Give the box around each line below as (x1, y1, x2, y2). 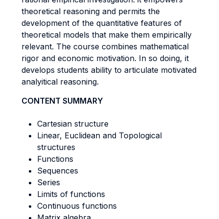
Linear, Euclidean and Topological (37, 131, 162, 140)
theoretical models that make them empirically (22, 30, 192, 40)
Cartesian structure (37, 119, 109, 129)
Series (37, 177, 60, 187)
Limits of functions (37, 189, 105, 199)
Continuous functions (37, 201, 117, 211)
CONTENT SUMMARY (22, 96, 103, 106)
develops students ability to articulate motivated (22, 65, 197, 75)
